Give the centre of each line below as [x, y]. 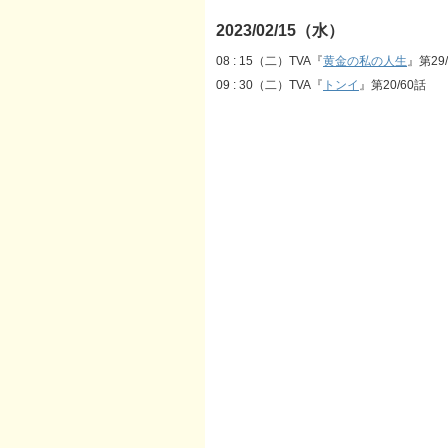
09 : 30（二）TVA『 [269, 85]
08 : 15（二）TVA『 [269, 61]
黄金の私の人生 [365, 61]
